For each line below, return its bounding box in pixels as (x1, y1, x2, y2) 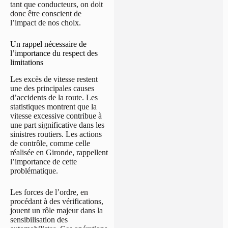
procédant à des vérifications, (10, 196, 103, 206)
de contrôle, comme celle (10, 138, 90, 148)
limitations (10, 58, 43, 67)
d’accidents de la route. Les (10, 93, 98, 102)
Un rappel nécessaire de (10, 39, 87, 48)
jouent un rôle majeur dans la (10, 206, 103, 215)
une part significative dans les (10, 120, 104, 129)
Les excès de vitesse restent (10, 74, 98, 83)
